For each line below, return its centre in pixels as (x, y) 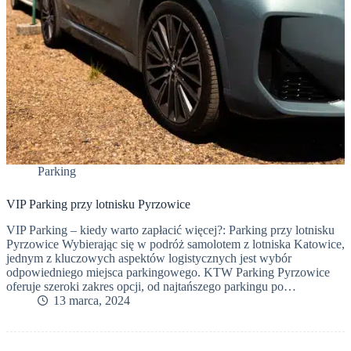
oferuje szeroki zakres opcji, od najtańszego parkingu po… (151, 286)
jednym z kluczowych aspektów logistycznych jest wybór (149, 258)
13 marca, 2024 (92, 300)
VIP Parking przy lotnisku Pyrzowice (98, 204)
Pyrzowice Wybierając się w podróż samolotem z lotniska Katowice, (175, 244)
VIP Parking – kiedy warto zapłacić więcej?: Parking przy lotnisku (170, 230)
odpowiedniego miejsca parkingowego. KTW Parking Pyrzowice (168, 272)
